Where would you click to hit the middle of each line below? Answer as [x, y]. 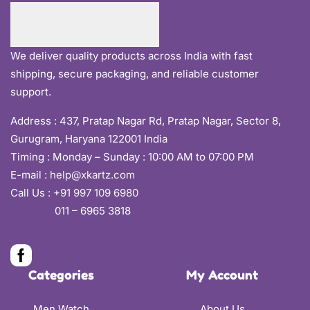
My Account [222, 274]
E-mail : [30, 174]
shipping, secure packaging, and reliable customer [135, 73]
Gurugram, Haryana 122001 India [89, 138]
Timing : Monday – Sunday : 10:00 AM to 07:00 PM [132, 156]
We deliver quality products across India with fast [131, 55]
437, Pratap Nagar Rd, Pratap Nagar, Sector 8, [170, 120]
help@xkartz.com [92, 174]
